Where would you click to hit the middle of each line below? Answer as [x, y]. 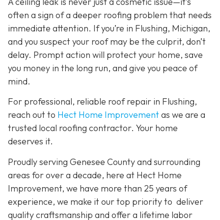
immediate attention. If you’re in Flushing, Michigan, [109, 28]
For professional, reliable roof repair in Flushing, [102, 102]
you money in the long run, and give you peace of [103, 68]
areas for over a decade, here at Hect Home [95, 175]
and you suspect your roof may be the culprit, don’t [107, 41]
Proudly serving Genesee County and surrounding [104, 162]
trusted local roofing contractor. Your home [93, 128]
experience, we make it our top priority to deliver [106, 201]
